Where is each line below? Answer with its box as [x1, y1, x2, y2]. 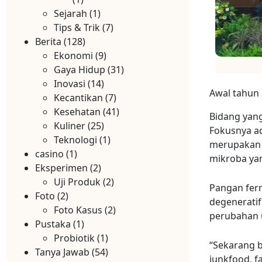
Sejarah [54, 7, 87, 20]
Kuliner [54, 119, 85, 132]
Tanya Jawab [35, 246, 89, 258]
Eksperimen [35, 161, 88, 174]
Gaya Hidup [54, 63, 105, 76]
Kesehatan [54, 105, 101, 118]
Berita [35, 35, 61, 48]
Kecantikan [54, 91, 103, 104]
